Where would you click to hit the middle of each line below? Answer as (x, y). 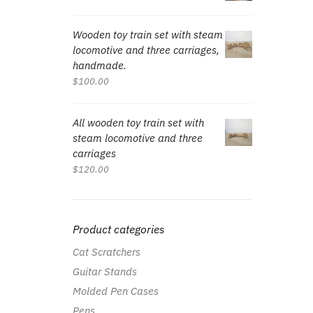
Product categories (118, 230)
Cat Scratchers (106, 252)
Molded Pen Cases (115, 291)
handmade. (99, 66)
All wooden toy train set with (138, 123)
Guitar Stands (104, 272)
